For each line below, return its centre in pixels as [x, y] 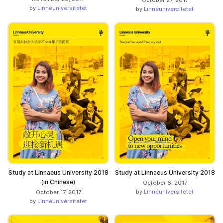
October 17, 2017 [58, 192]
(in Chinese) [58, 182]
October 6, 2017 [165, 183]
